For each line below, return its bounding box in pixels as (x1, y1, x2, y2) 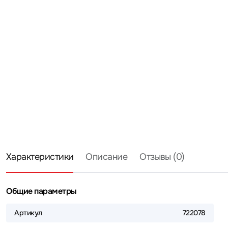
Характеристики (6, 151, 74, 162)
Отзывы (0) (139, 151, 185, 162)
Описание (85, 151, 128, 162)
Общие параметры (6, 186, 77, 196)
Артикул (14, 208, 43, 217)
